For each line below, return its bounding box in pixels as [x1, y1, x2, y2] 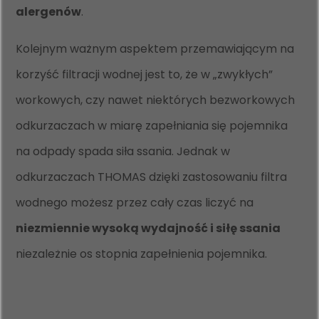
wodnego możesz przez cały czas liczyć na [16, 194, 254, 211]
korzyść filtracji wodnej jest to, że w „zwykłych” [16, 66, 273, 83]
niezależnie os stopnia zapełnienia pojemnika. [16, 245, 268, 262]
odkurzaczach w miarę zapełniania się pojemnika [16, 117, 288, 134]
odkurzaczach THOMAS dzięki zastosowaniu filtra [16, 168, 288, 185]
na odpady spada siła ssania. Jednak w [16, 142, 231, 159]
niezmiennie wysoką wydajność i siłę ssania [16, 219, 281, 236]
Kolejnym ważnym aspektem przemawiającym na [16, 40, 295, 57]
